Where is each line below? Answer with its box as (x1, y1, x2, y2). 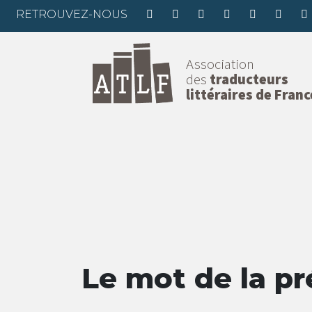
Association (186, 55, 254, 74)
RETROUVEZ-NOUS (16, 8, 127, 21)
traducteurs (210, 70, 288, 89)
